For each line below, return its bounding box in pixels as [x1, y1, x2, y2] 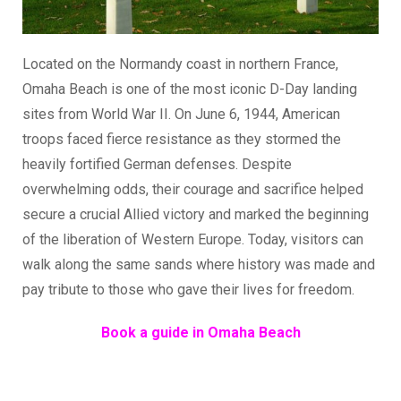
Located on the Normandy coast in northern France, [22, 55, 338, 73]
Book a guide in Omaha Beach [100, 324, 301, 342]
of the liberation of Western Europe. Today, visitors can [22, 231, 363, 249]
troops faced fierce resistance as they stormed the [22, 131, 341, 149]
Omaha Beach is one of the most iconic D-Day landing [22, 81, 357, 98]
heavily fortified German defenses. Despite [22, 156, 292, 174]
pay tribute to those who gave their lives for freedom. [22, 281, 354, 299]
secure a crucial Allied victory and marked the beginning [22, 206, 369, 224]
